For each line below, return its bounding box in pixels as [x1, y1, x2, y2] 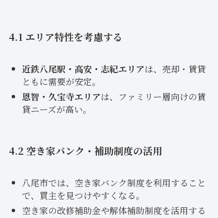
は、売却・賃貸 [144, 62, 206, 75]
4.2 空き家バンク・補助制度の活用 [8, 143, 163, 158]
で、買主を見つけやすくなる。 [21, 189, 145, 202]
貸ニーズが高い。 [21, 102, 91, 115]
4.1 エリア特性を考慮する [8, 29, 123, 44]
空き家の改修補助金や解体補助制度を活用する [21, 203, 206, 217]
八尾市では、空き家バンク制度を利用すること [21, 176, 206, 189]
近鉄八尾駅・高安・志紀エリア [21, 62, 145, 75]
